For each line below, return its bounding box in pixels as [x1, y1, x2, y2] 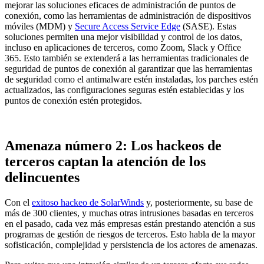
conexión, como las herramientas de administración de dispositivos [5, 11, 251, 21]
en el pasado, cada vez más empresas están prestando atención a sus [5, 218, 255, 229]
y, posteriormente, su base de [144, 197, 253, 207]
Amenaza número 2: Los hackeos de [5, 138, 222, 154]
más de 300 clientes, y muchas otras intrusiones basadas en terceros [5, 207, 253, 218]
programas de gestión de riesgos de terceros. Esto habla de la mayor [5, 229, 255, 239]
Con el [5, 197, 32, 207]
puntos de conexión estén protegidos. [5, 95, 142, 106]
